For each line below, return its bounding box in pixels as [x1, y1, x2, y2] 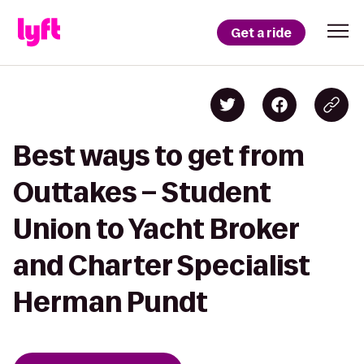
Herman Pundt [13, 287, 208, 317]
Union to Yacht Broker [13, 214, 299, 244]
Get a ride [231, 24, 292, 41]
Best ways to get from [13, 141, 305, 171]
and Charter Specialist [13, 250, 310, 280]
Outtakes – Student [13, 177, 271, 207]
